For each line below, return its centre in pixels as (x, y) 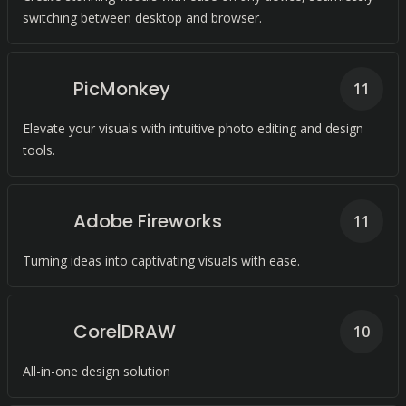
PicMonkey (122, 89)
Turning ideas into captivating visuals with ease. (161, 261)
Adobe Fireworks (148, 221)
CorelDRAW (125, 332)
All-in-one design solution (97, 371)
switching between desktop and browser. (142, 18)
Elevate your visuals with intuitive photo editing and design (193, 128)
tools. (39, 150)
